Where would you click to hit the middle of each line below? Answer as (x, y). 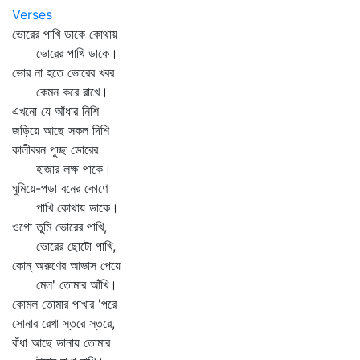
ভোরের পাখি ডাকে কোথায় (65, 34)
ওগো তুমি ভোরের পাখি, (59, 227)
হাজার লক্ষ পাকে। (62, 169)
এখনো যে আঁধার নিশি (55, 111)
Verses (32, 14)
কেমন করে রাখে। (60, 92)
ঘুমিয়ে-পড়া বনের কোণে (60, 188)
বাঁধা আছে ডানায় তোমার (61, 342)
